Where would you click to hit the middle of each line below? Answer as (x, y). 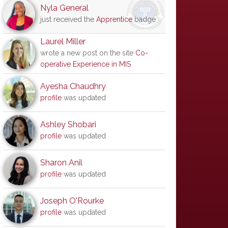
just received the (68, 19)
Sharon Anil (61, 163)
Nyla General (64, 8)
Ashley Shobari (68, 124)
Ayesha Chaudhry (73, 86)
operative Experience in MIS (85, 64)
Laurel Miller (63, 41)
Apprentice (114, 19)
